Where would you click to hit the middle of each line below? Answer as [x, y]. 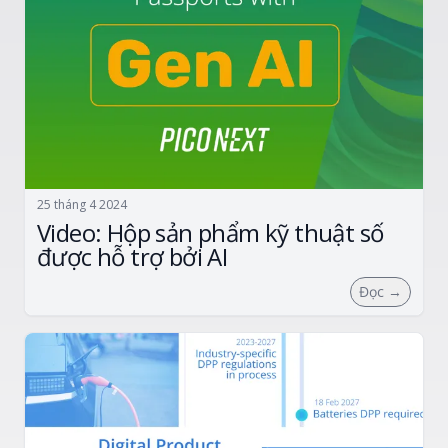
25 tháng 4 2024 [82, 204]
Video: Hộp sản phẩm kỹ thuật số [210, 232]
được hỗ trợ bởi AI [132, 256]
